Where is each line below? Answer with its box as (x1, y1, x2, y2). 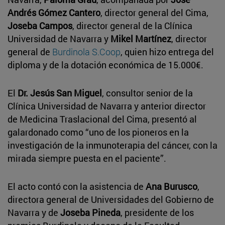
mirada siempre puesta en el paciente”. (8, 152, 166, 164)
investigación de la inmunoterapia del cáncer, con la (8, 139, 217, 151)
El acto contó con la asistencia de (8, 180, 146, 192)
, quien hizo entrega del (121, 45, 214, 58)
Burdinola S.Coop (52, 45, 121, 58)
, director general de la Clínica (72, 19, 192, 32)
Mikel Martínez (110, 32, 171, 45)
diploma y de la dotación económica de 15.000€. (8, 58, 203, 71)
